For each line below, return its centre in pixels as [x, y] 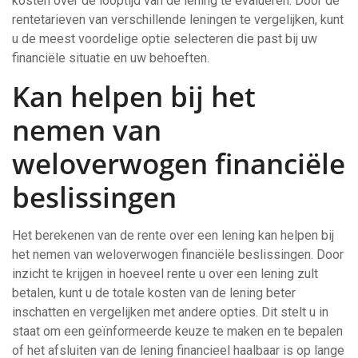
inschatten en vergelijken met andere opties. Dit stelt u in [170, 312]
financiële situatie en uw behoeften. [111, 58]
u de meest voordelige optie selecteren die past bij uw [165, 39]
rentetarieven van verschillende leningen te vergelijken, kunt [178, 20]
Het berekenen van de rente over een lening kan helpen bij [173, 235]
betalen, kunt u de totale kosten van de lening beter [154, 293]
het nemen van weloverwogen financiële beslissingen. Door [178, 255]
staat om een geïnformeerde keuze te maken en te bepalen [177, 331]
